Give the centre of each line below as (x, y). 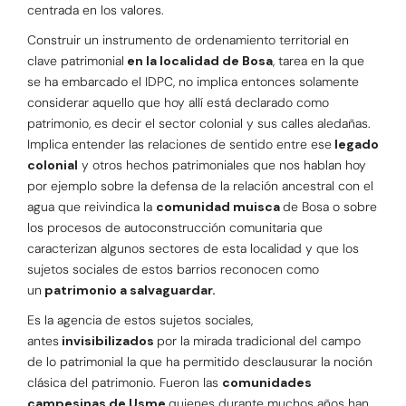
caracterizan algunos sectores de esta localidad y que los (193, 249)
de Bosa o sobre (330, 207)
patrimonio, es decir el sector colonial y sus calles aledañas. (199, 124)
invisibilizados (108, 341)
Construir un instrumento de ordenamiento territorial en (188, 40)
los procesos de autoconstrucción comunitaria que (175, 228)
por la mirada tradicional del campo (259, 341)
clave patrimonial (76, 61)
